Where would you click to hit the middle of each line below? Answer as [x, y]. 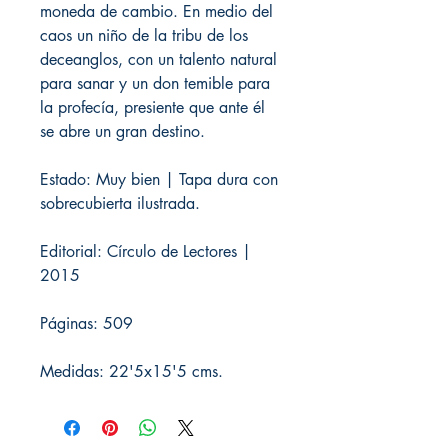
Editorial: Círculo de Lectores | [145, 251]
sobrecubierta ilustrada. [120, 203]
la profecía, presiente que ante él [152, 107]
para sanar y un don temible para [155, 83]
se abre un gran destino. [122, 131]
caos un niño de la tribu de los [144, 35]
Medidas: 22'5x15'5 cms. [131, 371]
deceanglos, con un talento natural [158, 59]
